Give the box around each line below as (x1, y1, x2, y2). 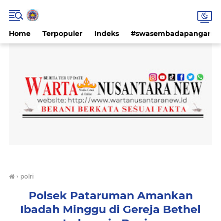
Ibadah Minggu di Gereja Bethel (20, 203, 201, 216)
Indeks (94, 29, 119, 38)
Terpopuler (42, 29, 82, 38)
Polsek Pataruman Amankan (28, 189, 193, 202)
